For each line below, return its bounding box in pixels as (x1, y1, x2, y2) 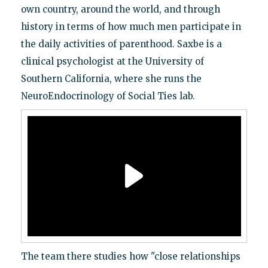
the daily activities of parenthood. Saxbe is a (20, 38, 222, 50)
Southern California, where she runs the (20, 72, 202, 84)
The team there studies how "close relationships (20, 250, 240, 262)
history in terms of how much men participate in (20, 20, 241, 32)
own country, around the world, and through (20, 3, 220, 15)
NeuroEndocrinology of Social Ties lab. (20, 90, 195, 102)
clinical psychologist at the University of (20, 55, 204, 67)
